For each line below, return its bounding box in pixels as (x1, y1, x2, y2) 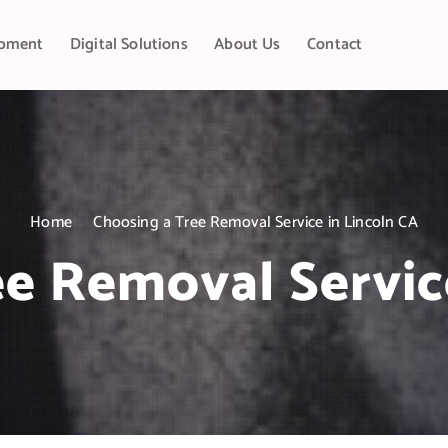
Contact (307, 31, 363, 58)
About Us (214, 31, 281, 58)
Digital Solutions (69, 31, 188, 58)
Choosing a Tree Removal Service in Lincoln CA (93, 209, 418, 236)
